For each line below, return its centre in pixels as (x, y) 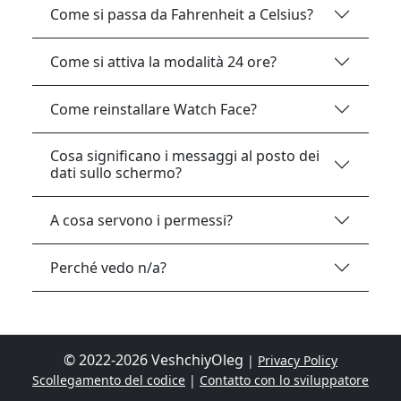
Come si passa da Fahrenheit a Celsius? (182, 14)
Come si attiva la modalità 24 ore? (163, 61)
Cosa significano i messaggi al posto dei (185, 156)
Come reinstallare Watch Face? (154, 109)
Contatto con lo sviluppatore (284, 380)
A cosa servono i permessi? (141, 220)
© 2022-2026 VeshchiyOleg (155, 360)
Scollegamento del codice (109, 380)
